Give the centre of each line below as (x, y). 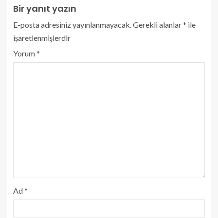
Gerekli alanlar (158, 24)
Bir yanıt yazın (45, 8)
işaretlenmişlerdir (42, 37)
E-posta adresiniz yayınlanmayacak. (72, 24)
